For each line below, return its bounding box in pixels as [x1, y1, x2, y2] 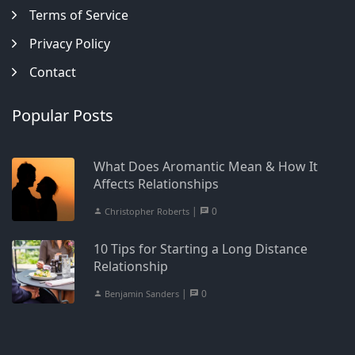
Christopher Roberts [102, 205, 190, 217]
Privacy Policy [29, 35, 110, 52]
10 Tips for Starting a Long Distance [94, 240, 308, 258]
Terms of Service [29, 6, 128, 24]
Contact [29, 63, 76, 81]
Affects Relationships [94, 175, 219, 193]
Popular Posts [12, 105, 113, 126]
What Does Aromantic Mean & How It [94, 158, 319, 175]
